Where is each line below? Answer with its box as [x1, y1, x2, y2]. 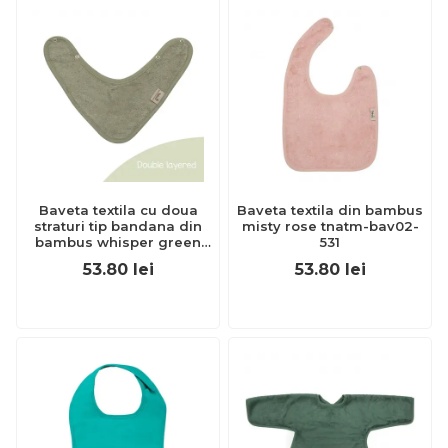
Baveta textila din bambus [237, 202, 423, 218]
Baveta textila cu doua [38, 202, 198, 218]
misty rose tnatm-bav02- [241, 218, 419, 234]
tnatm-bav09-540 [56, 250, 180, 266]
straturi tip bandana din [34, 218, 202, 234]
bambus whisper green [35, 234, 201, 250]
